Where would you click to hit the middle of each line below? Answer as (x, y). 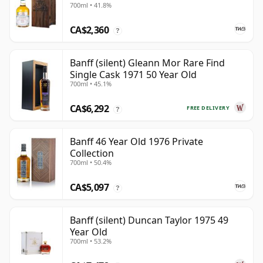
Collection (92, 154)
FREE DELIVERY (208, 107)
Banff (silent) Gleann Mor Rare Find (147, 63)
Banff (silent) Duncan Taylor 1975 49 (149, 220)
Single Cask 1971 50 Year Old (133, 75)
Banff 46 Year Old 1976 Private (136, 142)
